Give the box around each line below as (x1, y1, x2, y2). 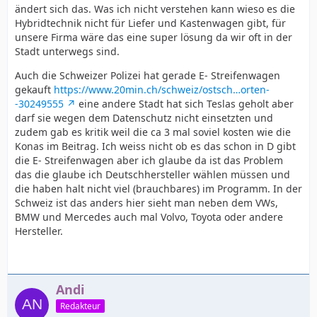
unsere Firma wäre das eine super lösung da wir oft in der (15, 30, 292, 44)
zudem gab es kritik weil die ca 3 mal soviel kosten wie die (15, 125, 291, 139)
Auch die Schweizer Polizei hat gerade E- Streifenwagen (15, 69, 280, 82)
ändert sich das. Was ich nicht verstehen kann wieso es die (15, 2, 295, 16)
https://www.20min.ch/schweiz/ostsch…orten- (54, 83, 270, 96)
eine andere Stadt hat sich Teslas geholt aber (76, 97, 294, 110)
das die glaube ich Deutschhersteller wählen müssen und (15, 168, 290, 181)
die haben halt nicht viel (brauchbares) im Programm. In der (15, 182, 302, 195)
